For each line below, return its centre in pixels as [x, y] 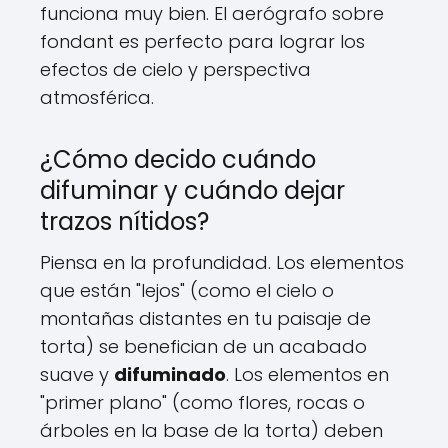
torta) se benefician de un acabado [203, 347]
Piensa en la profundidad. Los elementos [222, 263]
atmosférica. [97, 98]
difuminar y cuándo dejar [192, 191]
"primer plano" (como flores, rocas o [202, 403]
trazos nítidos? [124, 222]
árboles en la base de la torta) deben [211, 431]
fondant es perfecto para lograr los [202, 42]
